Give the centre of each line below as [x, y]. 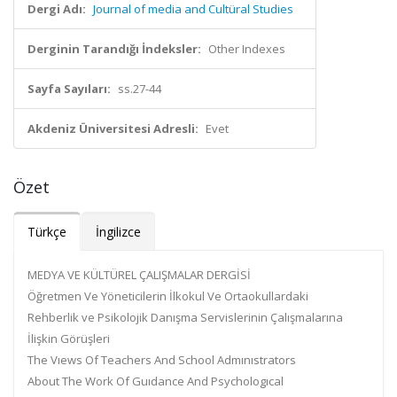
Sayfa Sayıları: [69, 89]
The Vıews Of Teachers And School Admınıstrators [162, 360]
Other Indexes [247, 49]
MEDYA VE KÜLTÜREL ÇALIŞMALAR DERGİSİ [139, 275]
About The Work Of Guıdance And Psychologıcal [156, 381]
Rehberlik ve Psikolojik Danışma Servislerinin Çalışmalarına [185, 317]
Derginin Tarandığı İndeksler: [114, 49]
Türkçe [47, 232]
